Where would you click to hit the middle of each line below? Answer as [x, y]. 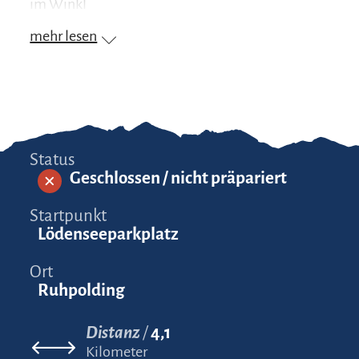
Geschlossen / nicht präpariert [179, 178]
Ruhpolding [82, 290]
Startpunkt [69, 216]
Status [53, 160]
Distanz [113, 333]
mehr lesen [64, 36]
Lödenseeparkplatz [109, 234]
